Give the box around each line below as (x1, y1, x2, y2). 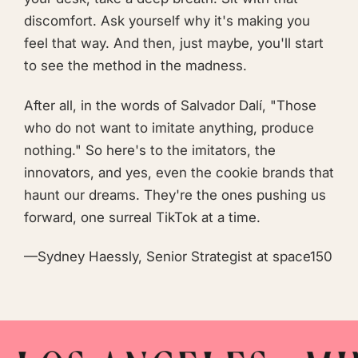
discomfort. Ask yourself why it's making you (24, 13, 310, 30)
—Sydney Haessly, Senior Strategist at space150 (24, 248, 332, 265)
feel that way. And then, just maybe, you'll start (24, 35, 324, 52)
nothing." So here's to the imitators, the (24, 141, 276, 158)
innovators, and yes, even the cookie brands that (24, 164, 334, 181)
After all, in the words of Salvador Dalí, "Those (24, 97, 316, 113)
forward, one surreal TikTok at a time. (24, 209, 261, 225)
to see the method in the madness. (24, 58, 247, 74)
